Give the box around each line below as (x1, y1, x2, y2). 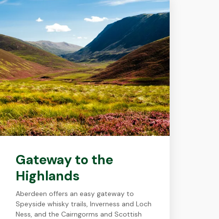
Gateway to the (15, 151, 113, 168)
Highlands (15, 167, 80, 184)
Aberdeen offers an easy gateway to (15, 189, 134, 198)
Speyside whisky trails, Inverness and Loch (15, 199, 152, 208)
